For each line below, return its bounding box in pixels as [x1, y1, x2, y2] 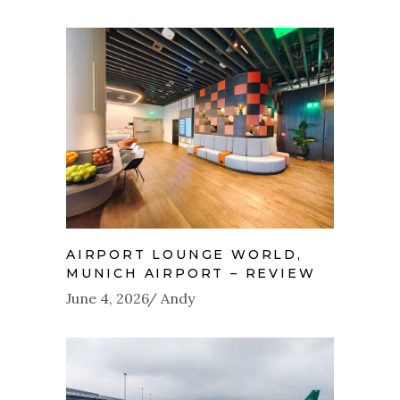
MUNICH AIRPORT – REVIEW [66, 265, 316, 282]
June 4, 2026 [66, 289, 149, 308]
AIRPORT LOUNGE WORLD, [66, 246, 303, 263]
